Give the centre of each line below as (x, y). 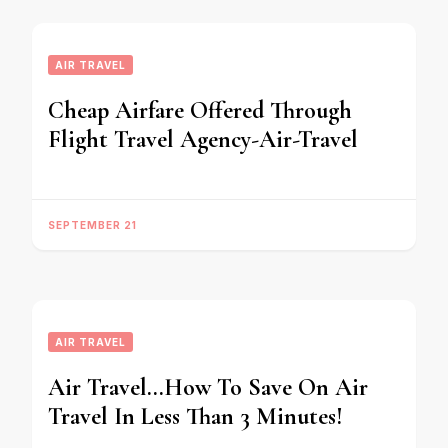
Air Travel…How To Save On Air (208, 387)
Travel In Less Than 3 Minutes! (195, 416)
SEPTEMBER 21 (92, 225)
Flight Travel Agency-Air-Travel (203, 139)
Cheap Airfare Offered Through (200, 110)
